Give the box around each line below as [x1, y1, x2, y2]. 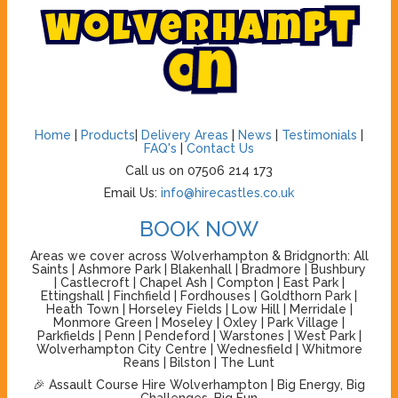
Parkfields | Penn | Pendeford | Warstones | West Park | [36, 328, 362, 343]
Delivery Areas [141, 127, 228, 142]
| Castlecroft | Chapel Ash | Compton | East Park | [53, 275, 345, 290]
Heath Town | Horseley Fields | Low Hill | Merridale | [45, 301, 353, 316]
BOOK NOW [139, 215, 259, 242]
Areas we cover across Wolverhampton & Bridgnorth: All [29, 248, 369, 263]
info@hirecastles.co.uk [161, 185, 294, 200]
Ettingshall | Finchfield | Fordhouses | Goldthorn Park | [41, 288, 357, 303]
